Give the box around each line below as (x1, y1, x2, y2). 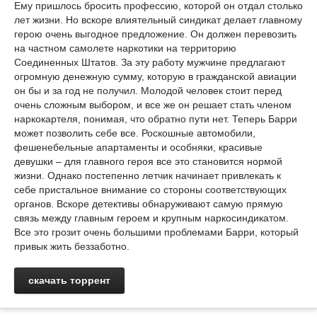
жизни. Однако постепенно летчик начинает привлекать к (14, 170, 281, 181)
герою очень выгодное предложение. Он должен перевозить (14, 28, 296, 40)
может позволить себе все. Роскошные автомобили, (14, 127, 255, 139)
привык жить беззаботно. (14, 241, 129, 252)
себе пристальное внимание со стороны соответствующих (14, 184, 287, 195)
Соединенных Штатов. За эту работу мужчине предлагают (14, 57, 285, 68)
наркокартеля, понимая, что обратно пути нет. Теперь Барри (14, 113, 297, 125)
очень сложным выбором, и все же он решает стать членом (14, 99, 292, 110)
